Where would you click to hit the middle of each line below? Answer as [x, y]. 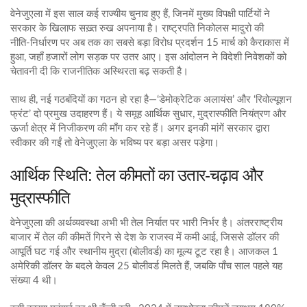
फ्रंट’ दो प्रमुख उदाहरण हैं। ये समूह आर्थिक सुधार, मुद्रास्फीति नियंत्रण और [148, 114]
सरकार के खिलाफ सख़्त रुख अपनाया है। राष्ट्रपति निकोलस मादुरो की [137, 28]
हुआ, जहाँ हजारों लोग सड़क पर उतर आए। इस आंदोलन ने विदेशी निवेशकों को [148, 57]
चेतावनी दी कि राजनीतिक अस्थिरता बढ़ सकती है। [99, 72]
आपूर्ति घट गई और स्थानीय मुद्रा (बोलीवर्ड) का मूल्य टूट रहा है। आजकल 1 [144, 252]
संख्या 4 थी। [34, 281]
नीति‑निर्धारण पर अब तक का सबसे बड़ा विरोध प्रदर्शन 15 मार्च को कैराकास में [150, 43]
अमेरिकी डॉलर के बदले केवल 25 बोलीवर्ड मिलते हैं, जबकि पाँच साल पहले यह [146, 266]
